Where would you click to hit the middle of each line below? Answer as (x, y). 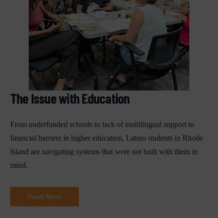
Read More (44, 197)
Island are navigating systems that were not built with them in (104, 152)
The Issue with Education (70, 98)
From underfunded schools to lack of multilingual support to (102, 124)
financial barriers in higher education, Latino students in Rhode (106, 138)
